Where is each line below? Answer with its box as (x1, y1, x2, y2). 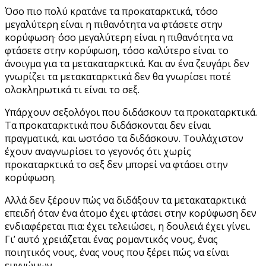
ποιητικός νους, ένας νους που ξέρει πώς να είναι (5, 245, 229, 259)
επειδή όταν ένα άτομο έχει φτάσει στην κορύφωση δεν (5, 206, 256, 220)
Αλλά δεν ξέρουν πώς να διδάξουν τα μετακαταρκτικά (5, 193, 246, 207)
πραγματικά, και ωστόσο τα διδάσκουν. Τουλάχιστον (5, 131, 243, 145)
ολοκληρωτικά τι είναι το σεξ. (5, 83, 140, 96)
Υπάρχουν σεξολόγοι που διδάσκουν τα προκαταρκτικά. (5, 105, 257, 119)
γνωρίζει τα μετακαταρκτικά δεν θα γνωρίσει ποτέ (5, 69, 231, 83)
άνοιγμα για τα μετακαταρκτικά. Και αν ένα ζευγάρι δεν (5, 56, 249, 70)
